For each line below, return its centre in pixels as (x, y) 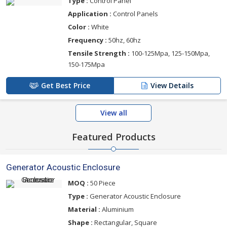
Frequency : (87, 40)
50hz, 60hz (124, 40)
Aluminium (117, 209)
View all (113, 112)
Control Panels (135, 13)
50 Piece (102, 183)
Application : (90, 13)
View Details (172, 85)
